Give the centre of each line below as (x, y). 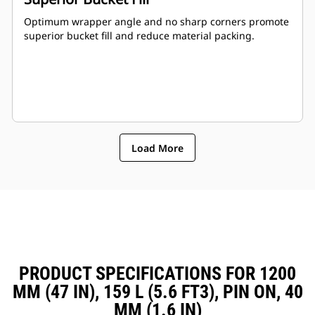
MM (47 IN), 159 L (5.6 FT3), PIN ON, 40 (157, 292)
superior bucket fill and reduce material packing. (139, 36)
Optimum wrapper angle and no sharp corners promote (156, 22)
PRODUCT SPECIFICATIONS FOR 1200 (157, 274)
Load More (157, 148)
